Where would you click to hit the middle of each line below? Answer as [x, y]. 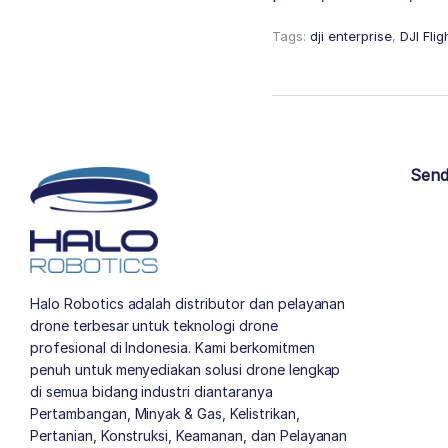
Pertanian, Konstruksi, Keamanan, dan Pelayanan [189, 435]
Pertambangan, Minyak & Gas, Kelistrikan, [165, 413]
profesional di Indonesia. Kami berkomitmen [172, 347]
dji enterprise [351, 36]
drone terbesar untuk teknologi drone [154, 325]
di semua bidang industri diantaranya [151, 391]
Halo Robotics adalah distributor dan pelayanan [188, 303]
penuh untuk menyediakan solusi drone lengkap [185, 369]
